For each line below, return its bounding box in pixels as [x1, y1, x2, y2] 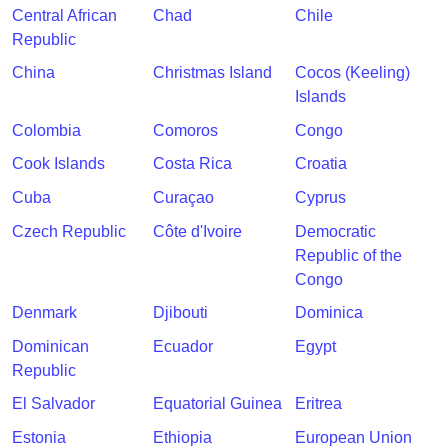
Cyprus [294, 188, 346, 206]
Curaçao [153, 188, 215, 206]
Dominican [12, 337, 89, 355]
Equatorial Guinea [153, 395, 283, 413]
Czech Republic [12, 222, 126, 240]
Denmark [12, 304, 77, 322]
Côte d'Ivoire [153, 222, 243, 240]
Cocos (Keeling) [294, 64, 410, 82]
